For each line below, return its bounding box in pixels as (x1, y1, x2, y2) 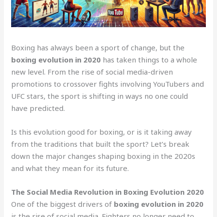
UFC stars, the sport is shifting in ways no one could (11, 91, 188, 101)
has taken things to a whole (101, 54, 198, 64)
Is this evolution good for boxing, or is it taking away (11, 126, 192, 137)
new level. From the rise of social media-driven (11, 66, 173, 77)
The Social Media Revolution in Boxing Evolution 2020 (11, 186, 204, 197)
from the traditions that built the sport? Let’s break (11, 139, 190, 149)
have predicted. (11, 103, 65, 113)
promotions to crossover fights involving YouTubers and (11, 78, 204, 89)
